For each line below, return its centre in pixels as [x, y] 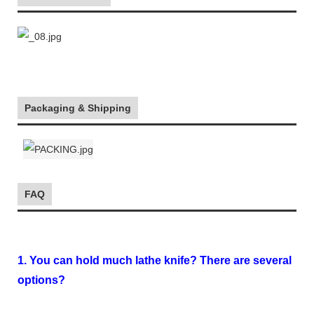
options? [41, 280]
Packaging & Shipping [78, 108]
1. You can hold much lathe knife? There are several [155, 260]
